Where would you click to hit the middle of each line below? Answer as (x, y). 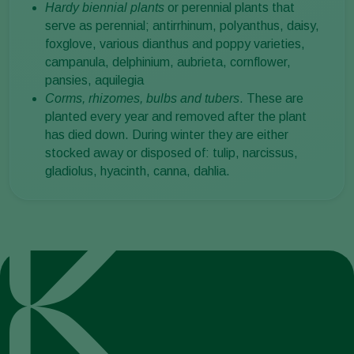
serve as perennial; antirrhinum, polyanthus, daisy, (182, 26)
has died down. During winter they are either (167, 135)
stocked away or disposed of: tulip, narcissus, (171, 153)
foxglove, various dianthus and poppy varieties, (175, 44)
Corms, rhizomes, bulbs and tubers (142, 99)
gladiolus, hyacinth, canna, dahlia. (137, 171)
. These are (271, 99)
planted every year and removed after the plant (176, 117)
